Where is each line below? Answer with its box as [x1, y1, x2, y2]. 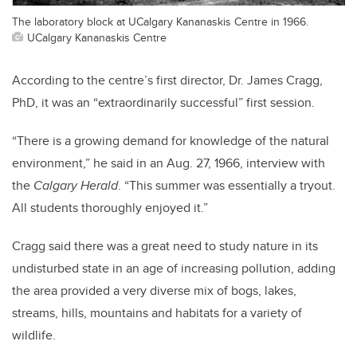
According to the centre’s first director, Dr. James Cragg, [12, 70, 323, 89]
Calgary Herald [33, 175, 118, 194]
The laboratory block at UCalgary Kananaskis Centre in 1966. [12, 12, 308, 29]
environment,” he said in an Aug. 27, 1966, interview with [12, 153, 325, 172]
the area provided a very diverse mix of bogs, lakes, [12, 280, 296, 300]
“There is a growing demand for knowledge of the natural [12, 131, 329, 150]
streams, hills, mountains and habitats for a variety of [12, 303, 302, 322]
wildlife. [12, 325, 56, 344]
